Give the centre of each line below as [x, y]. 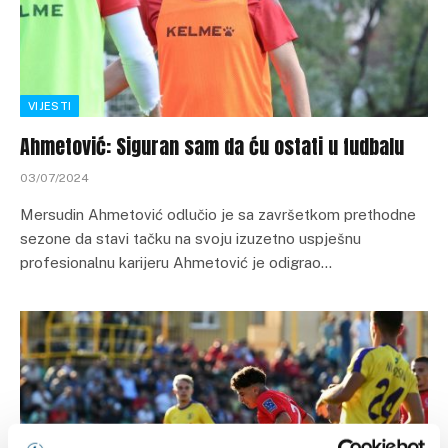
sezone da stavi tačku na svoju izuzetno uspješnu [190, 238]
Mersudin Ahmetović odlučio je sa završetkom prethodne [218, 214]
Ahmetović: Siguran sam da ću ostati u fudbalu [212, 146]
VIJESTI [50, 105]
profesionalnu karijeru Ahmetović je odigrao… [176, 262]
